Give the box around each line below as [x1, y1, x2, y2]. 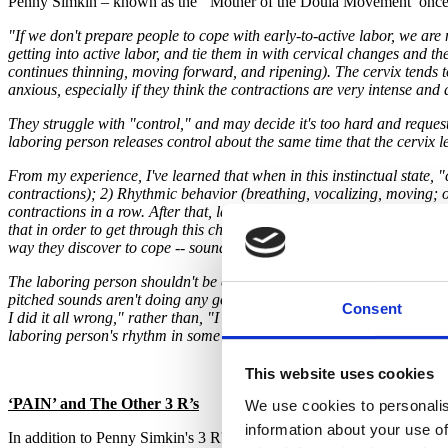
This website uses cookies [244, 365, 434, 383]
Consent [342, 299, 402, 317]
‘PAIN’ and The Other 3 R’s [8, 395, 199, 413]
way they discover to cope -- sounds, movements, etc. [8, 239, 342, 257]
